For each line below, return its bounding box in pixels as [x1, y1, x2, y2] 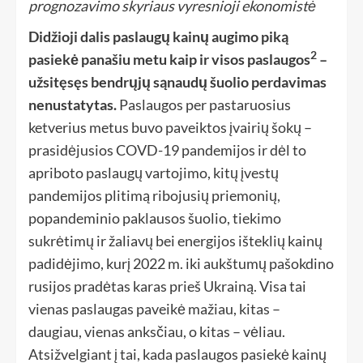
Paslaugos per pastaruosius [117, 96, 291, 113]
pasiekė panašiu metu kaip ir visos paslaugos [28, 50, 310, 68]
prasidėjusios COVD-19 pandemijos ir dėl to [28, 141, 306, 159]
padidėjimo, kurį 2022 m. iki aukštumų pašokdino [28, 254, 334, 272]
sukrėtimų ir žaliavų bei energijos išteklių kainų [28, 232, 322, 250]
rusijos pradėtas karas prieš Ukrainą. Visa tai [28, 277, 306, 295]
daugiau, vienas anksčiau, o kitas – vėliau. [28, 322, 285, 340]
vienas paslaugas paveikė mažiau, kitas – [28, 300, 280, 318]
